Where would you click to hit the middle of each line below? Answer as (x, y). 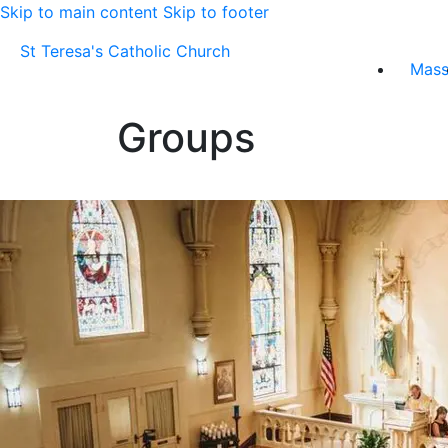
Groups (186, 137)
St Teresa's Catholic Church (125, 51)
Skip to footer (216, 12)
